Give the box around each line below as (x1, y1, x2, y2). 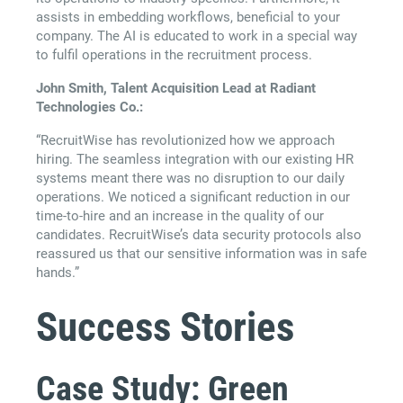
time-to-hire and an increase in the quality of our (36, 208, 324, 225)
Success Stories (36, 302, 294, 351)
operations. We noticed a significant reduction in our (36, 189, 350, 206)
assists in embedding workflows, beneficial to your (36, 9, 340, 26)
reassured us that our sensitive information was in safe (36, 246, 367, 263)
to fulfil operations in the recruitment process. (36, 47, 312, 64)
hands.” (36, 264, 79, 282)
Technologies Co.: (36, 99, 143, 116)
